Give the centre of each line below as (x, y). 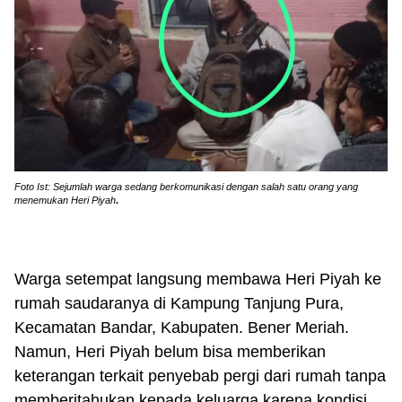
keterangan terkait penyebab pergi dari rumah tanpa (200, 376)
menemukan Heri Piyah (65, 200)
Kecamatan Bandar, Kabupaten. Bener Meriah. (182, 327)
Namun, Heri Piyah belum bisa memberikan (170, 351)
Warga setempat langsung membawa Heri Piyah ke (198, 279)
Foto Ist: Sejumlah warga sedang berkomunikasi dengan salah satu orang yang (186, 186)
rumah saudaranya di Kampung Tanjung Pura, (179, 303)
